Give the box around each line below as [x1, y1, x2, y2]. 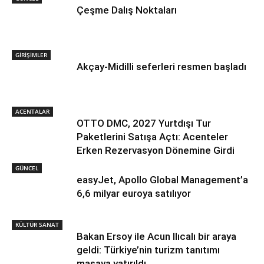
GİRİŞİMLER [15, 50, 47, 59]
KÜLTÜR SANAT [15, 220, 59, 229]
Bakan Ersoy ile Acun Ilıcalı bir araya [77, 230, 236, 242]
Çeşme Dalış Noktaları [77, 4, 177, 16]
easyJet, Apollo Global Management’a [77, 173, 248, 186]
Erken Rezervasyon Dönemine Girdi [77, 144, 235, 156]
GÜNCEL [15, 163, 38, 172]
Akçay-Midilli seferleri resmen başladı [77, 60, 246, 72]
